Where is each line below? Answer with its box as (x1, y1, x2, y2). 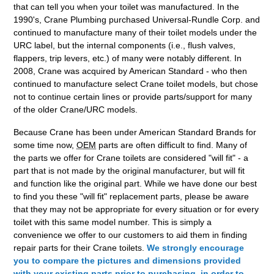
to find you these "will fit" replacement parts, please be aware (13, 191, 250, 202)
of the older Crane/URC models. (13, 104, 138, 114)
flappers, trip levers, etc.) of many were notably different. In (13, 53, 242, 63)
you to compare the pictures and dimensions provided (13, 256, 242, 266)
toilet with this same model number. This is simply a (13, 217, 212, 228)
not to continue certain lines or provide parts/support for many (13, 91, 253, 102)
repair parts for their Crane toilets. (13, 243, 147, 253)
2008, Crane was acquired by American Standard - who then (13, 65, 248, 76)
